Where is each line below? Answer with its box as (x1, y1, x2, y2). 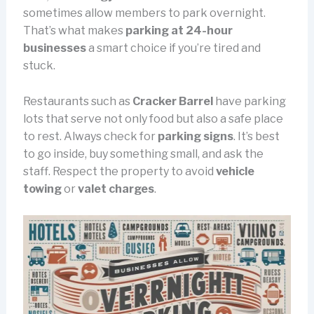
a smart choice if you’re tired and (86, 41, 261, 55)
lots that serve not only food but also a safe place (22, 111, 283, 125)
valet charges (77, 182, 154, 196)
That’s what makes (22, 24, 125, 38)
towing (22, 182, 62, 196)
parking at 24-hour (125, 24, 233, 38)
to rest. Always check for (22, 129, 158, 143)
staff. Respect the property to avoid (22, 164, 216, 178)
